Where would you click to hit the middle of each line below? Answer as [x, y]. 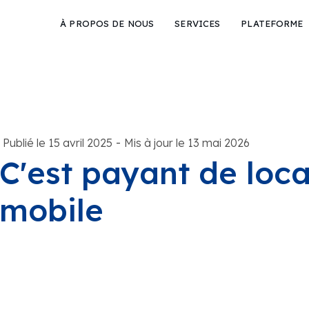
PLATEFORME [272, 23]
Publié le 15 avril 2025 [57, 142]
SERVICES [198, 23]
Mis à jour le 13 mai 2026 [187, 142]
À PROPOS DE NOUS [107, 23]
